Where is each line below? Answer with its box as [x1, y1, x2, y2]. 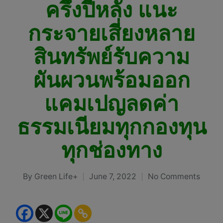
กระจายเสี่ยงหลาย [28, 20, 195, 46]
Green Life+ [34, 172, 78, 182]
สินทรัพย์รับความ [33, 44, 190, 70]
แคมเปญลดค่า [44, 91, 179, 116]
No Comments [148, 172, 200, 182]
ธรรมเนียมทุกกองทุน [16, 114, 207, 140]
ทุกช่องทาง [61, 137, 162, 163]
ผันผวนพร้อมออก [33, 67, 190, 93]
